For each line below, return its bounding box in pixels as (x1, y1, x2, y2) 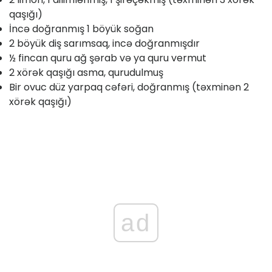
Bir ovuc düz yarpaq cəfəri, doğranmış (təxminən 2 (9, 80, 249, 95)
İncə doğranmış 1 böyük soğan (9, 22, 154, 36)
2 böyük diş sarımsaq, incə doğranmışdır (9, 36, 200, 51)
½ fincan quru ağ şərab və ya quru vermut (9, 51, 206, 66)
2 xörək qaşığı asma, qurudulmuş (9, 66, 163, 80)
